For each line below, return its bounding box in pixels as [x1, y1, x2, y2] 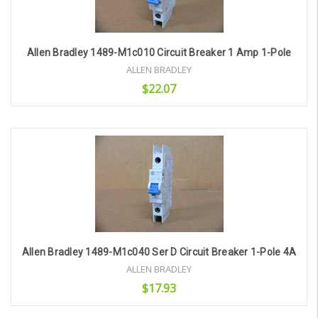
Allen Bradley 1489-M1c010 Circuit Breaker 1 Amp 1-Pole [26, 47, 292, 59]
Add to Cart [120, 130, 172, 144]
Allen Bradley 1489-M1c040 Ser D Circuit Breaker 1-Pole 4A [21, 246, 297, 258]
